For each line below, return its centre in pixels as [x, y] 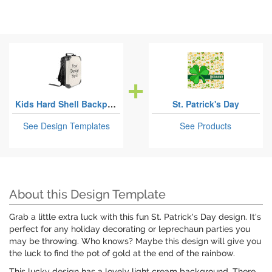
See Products [206, 126]
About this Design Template [87, 195]
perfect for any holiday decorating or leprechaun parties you [130, 229]
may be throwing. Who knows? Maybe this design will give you [135, 241]
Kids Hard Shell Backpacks [112, 104]
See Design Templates [66, 126]
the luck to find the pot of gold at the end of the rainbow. [122, 253]
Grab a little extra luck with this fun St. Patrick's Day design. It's [135, 217]
